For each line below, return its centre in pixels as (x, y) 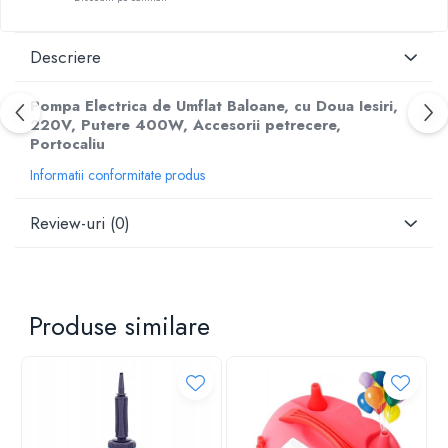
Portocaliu (67, 144)
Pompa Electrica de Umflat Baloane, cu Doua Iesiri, (214, 106)
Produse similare (119, 326)
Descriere (65, 57)
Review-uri (70, 223)
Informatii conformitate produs (117, 175)
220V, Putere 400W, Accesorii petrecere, (185, 125)
